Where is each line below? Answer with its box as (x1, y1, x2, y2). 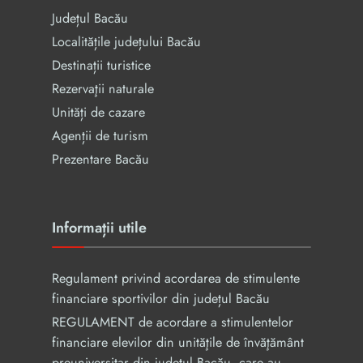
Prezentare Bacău (52, 150, 149, 169)
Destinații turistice (52, 56, 151, 75)
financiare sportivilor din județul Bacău (52, 289, 270, 308)
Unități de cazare (52, 103, 145, 122)
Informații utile (52, 217, 147, 238)
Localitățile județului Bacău (52, 32, 201, 51)
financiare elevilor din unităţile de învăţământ (52, 333, 304, 352)
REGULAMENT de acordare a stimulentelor (52, 313, 293, 331)
